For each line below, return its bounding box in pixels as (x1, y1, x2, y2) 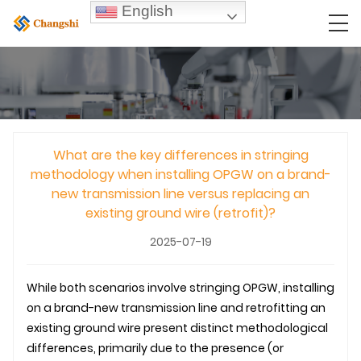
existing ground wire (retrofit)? (85, 203, 276, 222)
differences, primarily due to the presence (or (27, 339, 284, 356)
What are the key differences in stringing (52, 145, 309, 164)
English (118, 2, 173, 19)
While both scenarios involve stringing (27, 279, 243, 296)
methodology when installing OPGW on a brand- (30, 164, 331, 184)
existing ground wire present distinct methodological (27, 319, 328, 336)
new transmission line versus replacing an (52, 184, 309, 203)
